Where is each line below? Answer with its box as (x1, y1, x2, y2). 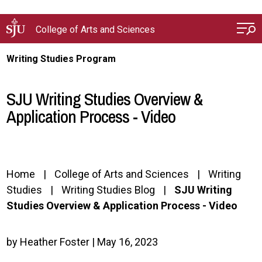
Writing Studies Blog (61, 184, 156, 196)
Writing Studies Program (6, 53, 116, 64)
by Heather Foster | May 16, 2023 (6, 236, 158, 248)
